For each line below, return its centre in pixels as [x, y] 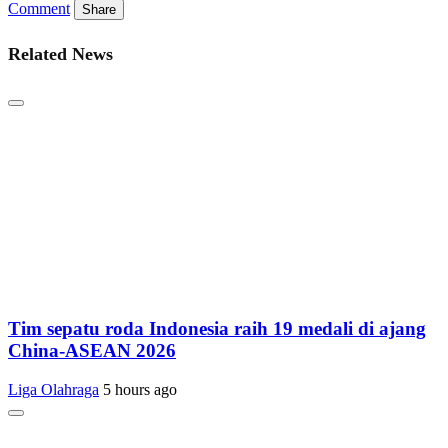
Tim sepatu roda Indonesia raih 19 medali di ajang [217, 328]
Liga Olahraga [53, 389]
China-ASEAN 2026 [92, 350]
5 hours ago [140, 389]
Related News [60, 54]
